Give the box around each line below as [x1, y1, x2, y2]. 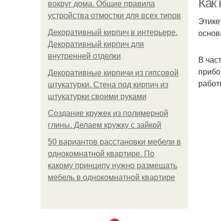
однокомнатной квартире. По [48, 149, 154, 158]
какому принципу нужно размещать [48, 161, 177, 170]
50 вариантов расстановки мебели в [48, 138, 181, 146]
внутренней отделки [48, 52, 121, 60]
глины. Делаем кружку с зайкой [48, 121, 161, 129]
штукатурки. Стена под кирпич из [48, 80, 168, 89]
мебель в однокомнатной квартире [48, 173, 175, 182]
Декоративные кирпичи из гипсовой [48, 69, 179, 77]
